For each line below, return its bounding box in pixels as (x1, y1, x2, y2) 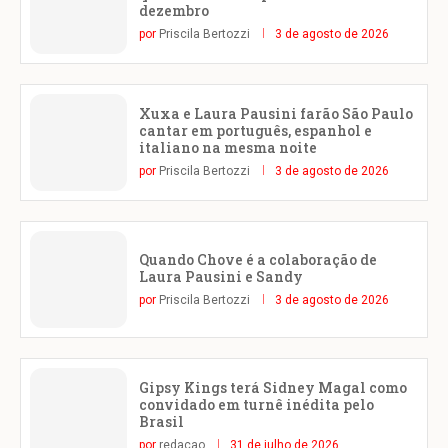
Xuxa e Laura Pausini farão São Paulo (139, 104, 413, 124)
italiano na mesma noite (139, 138, 317, 158)
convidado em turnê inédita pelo (139, 395, 374, 415)
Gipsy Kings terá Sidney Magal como (139, 378, 407, 398)
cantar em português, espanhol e (139, 121, 372, 141)
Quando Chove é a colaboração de (139, 249, 377, 269)
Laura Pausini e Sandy (139, 266, 303, 286)
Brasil (139, 412, 184, 432)
